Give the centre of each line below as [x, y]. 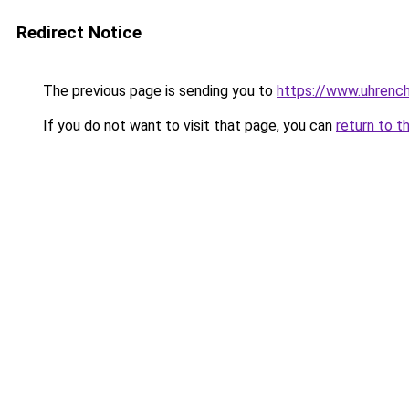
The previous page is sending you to [158, 91]
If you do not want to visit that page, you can [188, 126]
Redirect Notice [79, 32]
